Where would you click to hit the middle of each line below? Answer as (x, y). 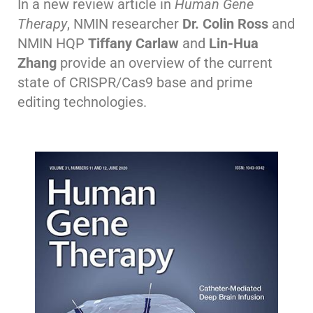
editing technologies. (82, 102)
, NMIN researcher (125, 24)
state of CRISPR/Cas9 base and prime (135, 83)
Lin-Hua (234, 44)
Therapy (42, 24)
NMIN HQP (53, 44)
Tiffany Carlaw (133, 44)
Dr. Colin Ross (225, 24)
